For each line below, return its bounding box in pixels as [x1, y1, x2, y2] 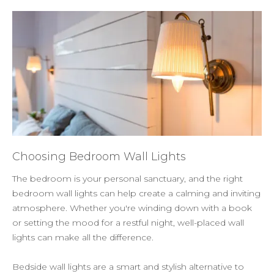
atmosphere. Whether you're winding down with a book [12, 202, 252, 213]
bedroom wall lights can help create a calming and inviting [12, 187, 261, 199]
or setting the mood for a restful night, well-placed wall [12, 217, 244, 228]
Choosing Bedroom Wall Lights [12, 149, 186, 163]
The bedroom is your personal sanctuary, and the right [12, 172, 243, 184]
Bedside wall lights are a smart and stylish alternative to [12, 261, 244, 272]
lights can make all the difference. [12, 231, 154, 243]
